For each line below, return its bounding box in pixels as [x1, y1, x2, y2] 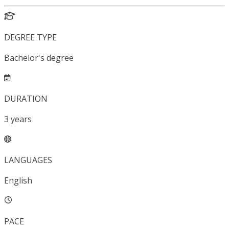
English [4, 175, 32, 187]
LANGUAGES [4, 154, 52, 166]
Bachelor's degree [4, 52, 74, 64]
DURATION [4, 93, 48, 105]
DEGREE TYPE [4, 32, 57, 43]
